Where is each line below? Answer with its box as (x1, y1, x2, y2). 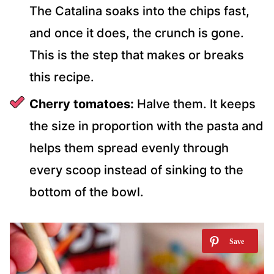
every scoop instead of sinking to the (29, 163, 243, 178)
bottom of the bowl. (29, 185, 144, 200)
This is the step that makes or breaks (29, 48, 244, 63)
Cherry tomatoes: (29, 97, 134, 112)
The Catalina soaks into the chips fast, (29, 4, 250, 19)
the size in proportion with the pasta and (29, 119, 264, 134)
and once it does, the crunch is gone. (29, 26, 244, 41)
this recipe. (29, 70, 94, 85)
